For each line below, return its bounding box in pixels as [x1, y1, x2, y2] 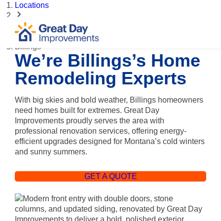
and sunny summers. [15, 147, 87, 156]
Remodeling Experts [15, 68, 186, 88]
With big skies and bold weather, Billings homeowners [15, 96, 203, 104]
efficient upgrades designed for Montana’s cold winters [15, 137, 205, 146]
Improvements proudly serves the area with [15, 116, 164, 125]
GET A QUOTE [84, 172, 137, 181]
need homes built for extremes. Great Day [15, 106, 159, 114]
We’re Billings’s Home [15, 50, 200, 71]
